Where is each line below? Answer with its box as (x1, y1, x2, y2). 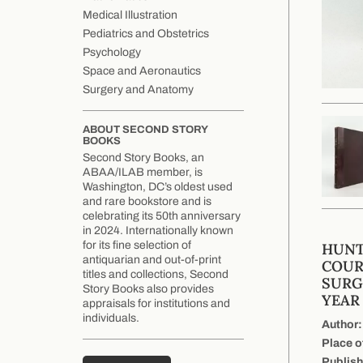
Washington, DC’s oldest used (83, 181, 233, 194)
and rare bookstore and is (83, 195, 211, 208)
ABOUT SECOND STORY (83, 124, 207, 136)
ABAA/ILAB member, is (83, 166, 203, 179)
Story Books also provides (83, 283, 214, 296)
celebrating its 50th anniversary (83, 210, 241, 223)
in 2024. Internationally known (83, 224, 233, 237)
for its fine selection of (83, 239, 191, 252)
